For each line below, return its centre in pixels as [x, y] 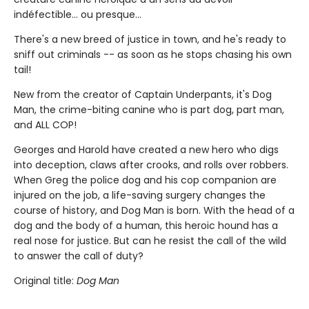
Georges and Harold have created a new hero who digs [146, 149]
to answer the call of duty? [79, 256]
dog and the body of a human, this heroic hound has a [146, 225]
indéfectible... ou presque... [78, 14]
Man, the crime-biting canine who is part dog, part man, [149, 109]
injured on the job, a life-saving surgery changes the [140, 195]
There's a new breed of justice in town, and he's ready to [150, 39]
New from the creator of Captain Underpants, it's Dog [143, 94]
